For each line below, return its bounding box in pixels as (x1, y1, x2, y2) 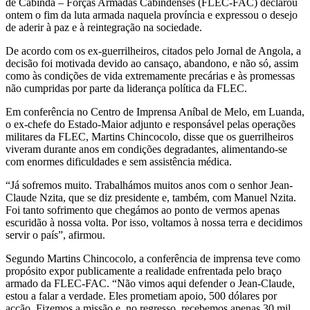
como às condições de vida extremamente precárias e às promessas (6, 69, 295, 82)
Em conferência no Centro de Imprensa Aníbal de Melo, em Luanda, (6, 105, 304, 118)
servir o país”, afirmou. (6, 228, 105, 241)
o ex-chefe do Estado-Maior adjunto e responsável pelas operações (6, 118, 295, 130)
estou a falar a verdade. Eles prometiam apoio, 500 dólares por (6, 289, 277, 302)
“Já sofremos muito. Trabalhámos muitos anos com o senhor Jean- (6, 179, 293, 191)
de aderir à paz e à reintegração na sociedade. (6, 21, 202, 33)
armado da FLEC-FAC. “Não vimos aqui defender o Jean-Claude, (6, 277, 295, 289)
